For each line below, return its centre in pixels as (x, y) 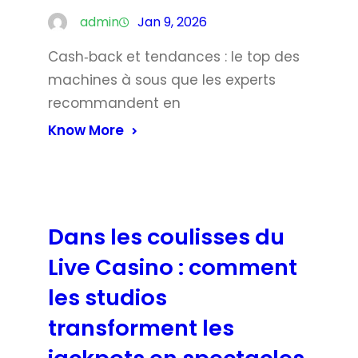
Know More (86, 130)
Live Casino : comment (173, 267)
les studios (107, 297)
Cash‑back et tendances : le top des (174, 56)
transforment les (141, 328)
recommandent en (114, 103)
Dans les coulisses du (166, 237)
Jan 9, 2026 (172, 22)
